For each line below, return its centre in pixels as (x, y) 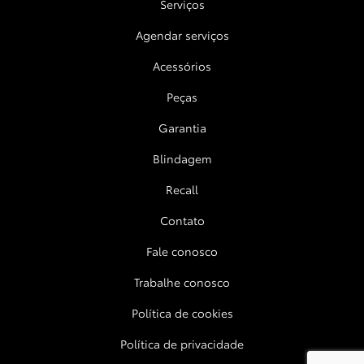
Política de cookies (182, 313)
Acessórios (182, 66)
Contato (182, 221)
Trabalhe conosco (182, 282)
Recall (182, 190)
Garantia (182, 128)
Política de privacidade (182, 344)
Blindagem (182, 159)
